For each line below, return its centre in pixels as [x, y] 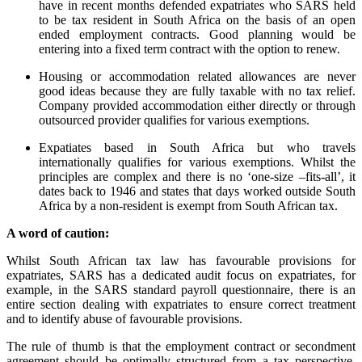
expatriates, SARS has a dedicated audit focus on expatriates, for [181, 276]
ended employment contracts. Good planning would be [197, 35]
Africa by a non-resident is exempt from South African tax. [188, 206]
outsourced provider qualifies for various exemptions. [174, 120]
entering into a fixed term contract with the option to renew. [189, 49]
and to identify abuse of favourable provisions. [124, 319]
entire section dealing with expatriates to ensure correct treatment [181, 305]
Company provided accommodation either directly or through [197, 106]
